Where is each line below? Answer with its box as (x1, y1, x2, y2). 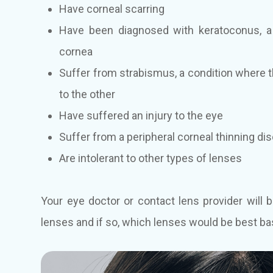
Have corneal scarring (59, 2, 165, 15)
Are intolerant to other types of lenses (59, 151, 243, 165)
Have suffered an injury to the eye (59, 108, 224, 122)
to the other (59, 87, 116, 101)
